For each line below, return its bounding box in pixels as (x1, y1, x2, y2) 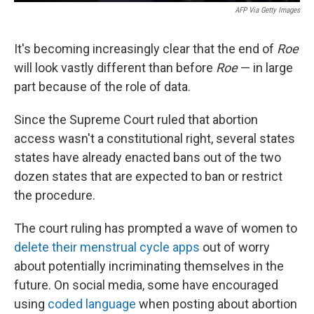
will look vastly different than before (14, 60, 216, 75)
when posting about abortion (136, 296, 297, 311)
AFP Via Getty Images (235, 6, 300, 15)
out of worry (200, 240, 270, 254)
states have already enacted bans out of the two (14, 150, 281, 165)
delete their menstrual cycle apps (14, 240, 200, 254)
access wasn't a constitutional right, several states (14, 131, 295, 146)
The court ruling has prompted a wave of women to (14, 221, 297, 235)
